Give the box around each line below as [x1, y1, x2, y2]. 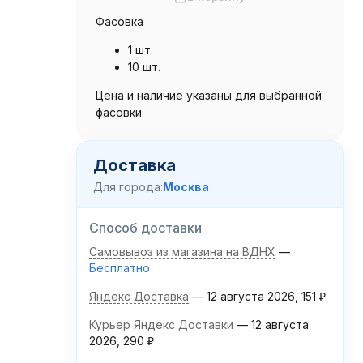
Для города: [92, 180, 163, 194]
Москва [162, 180, 209, 194]
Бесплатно [96, 261, 150, 275]
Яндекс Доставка [88, 289, 189, 303]
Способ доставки [88, 220, 202, 236]
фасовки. [95, 105, 144, 119]
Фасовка [95, 15, 143, 28]
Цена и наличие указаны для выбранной [95, 88, 322, 102]
